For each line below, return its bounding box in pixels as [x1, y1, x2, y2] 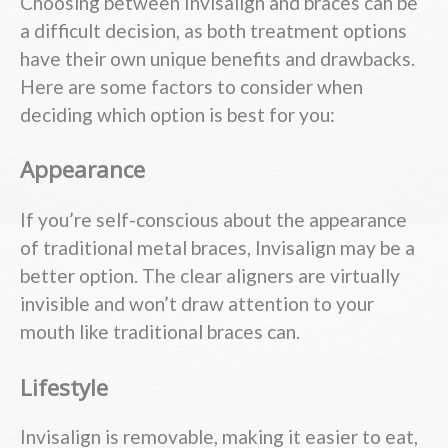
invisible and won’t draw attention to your [20, 291, 374, 315]
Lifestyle [20, 371, 108, 403]
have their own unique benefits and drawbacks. [20, 46, 415, 70]
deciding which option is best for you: [20, 102, 335, 126]
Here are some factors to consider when [20, 74, 363, 98]
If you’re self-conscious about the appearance [20, 207, 407, 231]
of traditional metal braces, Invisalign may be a [20, 235, 415, 259]
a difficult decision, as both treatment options [20, 18, 407, 42]
